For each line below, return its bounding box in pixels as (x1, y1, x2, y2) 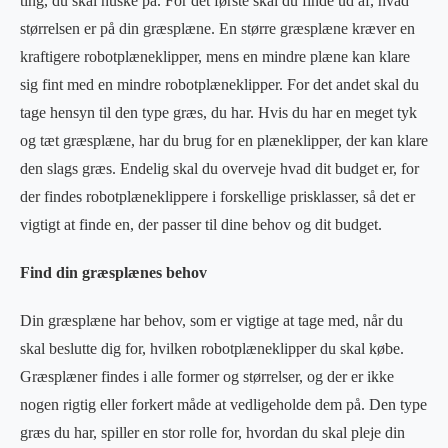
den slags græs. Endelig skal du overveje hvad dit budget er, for (20, 159, 419, 177)
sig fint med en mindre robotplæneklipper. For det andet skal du (20, 75, 419, 93)
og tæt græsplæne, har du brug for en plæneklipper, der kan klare (20, 131, 428, 149)
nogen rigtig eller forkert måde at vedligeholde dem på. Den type (20, 395, 427, 413)
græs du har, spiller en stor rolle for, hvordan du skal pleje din (20, 423, 405, 441)
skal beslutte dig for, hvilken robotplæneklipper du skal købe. (20, 339, 404, 357)
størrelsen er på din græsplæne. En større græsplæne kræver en (20, 19, 415, 37)
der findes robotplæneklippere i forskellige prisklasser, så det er (20, 187, 415, 205)
